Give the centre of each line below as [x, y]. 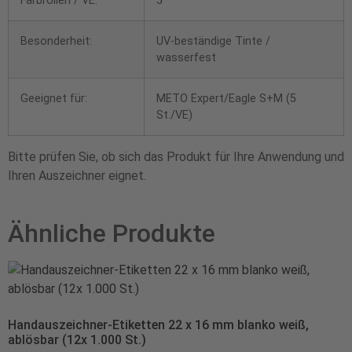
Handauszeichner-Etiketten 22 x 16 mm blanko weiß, [158, 324]
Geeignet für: [54, 98]
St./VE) [174, 115]
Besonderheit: [56, 41]
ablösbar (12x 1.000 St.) [77, 339]
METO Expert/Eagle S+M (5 [226, 98]
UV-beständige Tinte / [213, 41]
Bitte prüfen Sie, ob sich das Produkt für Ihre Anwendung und [176, 156]
